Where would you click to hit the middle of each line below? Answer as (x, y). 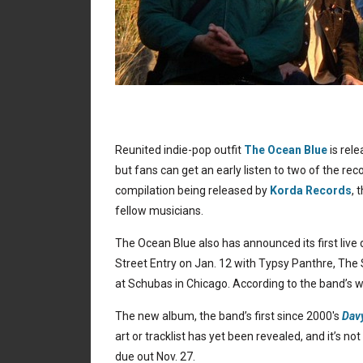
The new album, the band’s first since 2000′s (228, 316)
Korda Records (311, 190)
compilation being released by (192, 190)
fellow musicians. (159, 211)
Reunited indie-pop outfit (179, 150)
